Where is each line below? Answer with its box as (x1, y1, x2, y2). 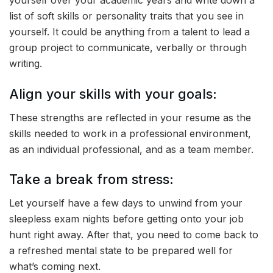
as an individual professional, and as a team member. (9, 143, 253, 155)
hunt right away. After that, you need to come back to (9, 229, 258, 241)
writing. (9, 57, 42, 70)
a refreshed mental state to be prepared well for (9, 244, 233, 257)
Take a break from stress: (9, 171, 174, 188)
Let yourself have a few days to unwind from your (9, 197, 243, 210)
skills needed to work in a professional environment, (9, 127, 251, 140)
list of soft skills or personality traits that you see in (9, 10, 244, 23)
